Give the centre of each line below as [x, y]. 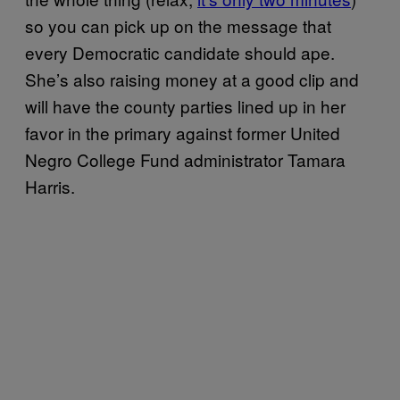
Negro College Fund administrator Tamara [185, 160]
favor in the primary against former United [183, 133]
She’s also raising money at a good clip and [192, 79]
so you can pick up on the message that [178, 26]
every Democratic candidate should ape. [180, 53]
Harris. [50, 187]
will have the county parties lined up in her [185, 106]
